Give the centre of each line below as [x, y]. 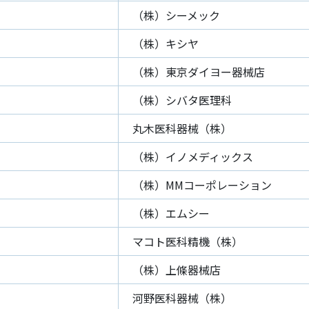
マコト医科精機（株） [188, 241]
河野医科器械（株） [182, 298]
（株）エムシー [171, 213]
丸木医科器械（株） [182, 128]
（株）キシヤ [166, 43]
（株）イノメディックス [193, 157]
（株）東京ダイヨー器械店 [199, 72]
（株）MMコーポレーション [202, 185]
